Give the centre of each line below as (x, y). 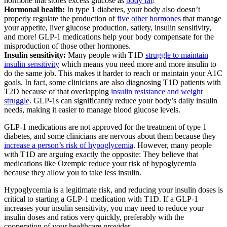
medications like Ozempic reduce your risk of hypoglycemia (100, 164)
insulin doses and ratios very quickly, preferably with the (94, 217)
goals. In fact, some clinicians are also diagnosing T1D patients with (112, 83)
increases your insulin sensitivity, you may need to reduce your (104, 208)
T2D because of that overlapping (58, 92)
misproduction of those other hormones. (67, 46)
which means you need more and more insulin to (138, 64)
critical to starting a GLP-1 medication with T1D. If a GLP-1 (101, 199)
